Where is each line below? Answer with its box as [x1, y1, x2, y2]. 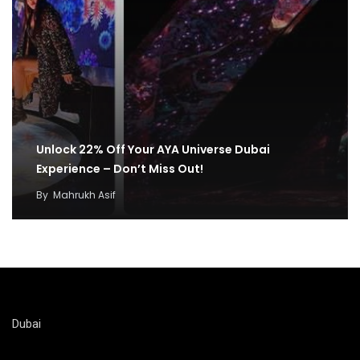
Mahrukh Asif [53, 187, 116, 202]
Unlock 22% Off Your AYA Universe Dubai [36, 141, 270, 157]
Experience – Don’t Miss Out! [36, 160, 203, 177]
